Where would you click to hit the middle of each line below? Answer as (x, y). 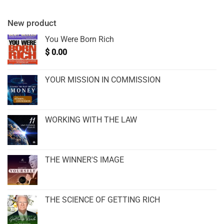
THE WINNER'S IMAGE (84, 159)
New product (32, 23)
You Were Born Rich (79, 39)
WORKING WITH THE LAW (91, 119)
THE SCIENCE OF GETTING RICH (102, 199)
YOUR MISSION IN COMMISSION (103, 79)
